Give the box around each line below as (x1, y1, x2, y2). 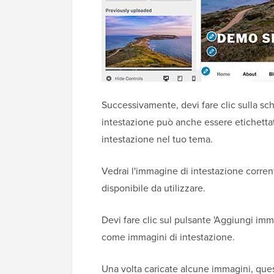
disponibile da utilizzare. (102, 181, 206, 196)
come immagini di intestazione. (102, 230, 235, 245)
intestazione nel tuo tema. (102, 132, 213, 147)
